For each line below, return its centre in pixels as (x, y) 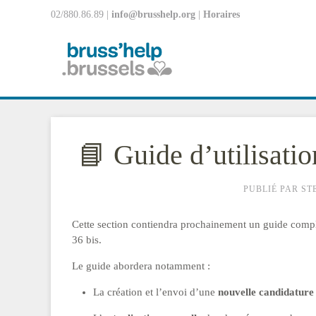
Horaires (221, 14)
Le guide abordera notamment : (141, 266)
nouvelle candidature (266, 292)
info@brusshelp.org (153, 14)
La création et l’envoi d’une (156, 292)
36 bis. (87, 240)
